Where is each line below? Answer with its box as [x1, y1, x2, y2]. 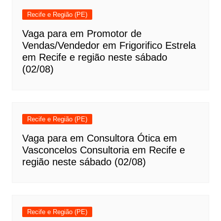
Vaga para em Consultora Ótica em [22, 133, 177, 144]
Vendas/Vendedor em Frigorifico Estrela [22, 40, 196, 51]
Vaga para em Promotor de [22, 28, 142, 39]
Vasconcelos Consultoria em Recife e [22, 145, 185, 155]
